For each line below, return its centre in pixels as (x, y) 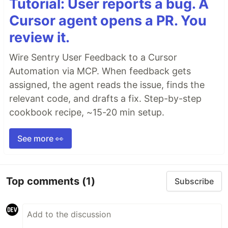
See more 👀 (40, 139)
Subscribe (194, 181)
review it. (39, 38)
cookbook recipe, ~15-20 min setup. (87, 112)
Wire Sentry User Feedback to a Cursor (93, 58)
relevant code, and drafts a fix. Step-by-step (105, 99)
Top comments (44, 181)
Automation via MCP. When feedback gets (100, 71)
